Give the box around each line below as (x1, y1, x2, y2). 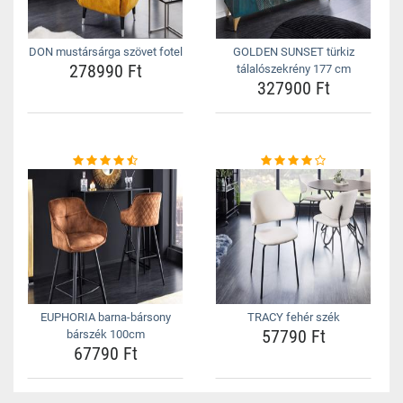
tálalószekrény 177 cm (236, 62, 351, 76)
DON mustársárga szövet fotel (28, 45, 183, 58)
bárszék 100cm (66, 327, 145, 341)
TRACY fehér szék (246, 310, 340, 324)
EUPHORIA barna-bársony (40, 310, 171, 324)
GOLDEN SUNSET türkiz (232, 45, 354, 58)
